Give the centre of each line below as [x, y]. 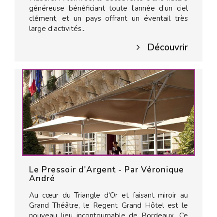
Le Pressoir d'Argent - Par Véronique [107, 170]
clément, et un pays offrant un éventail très [108, 18]
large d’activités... [57, 29]
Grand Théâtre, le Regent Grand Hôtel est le [108, 205]
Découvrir [168, 47]
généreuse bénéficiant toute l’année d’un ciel [108, 8]
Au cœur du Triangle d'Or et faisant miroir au [108, 195]
